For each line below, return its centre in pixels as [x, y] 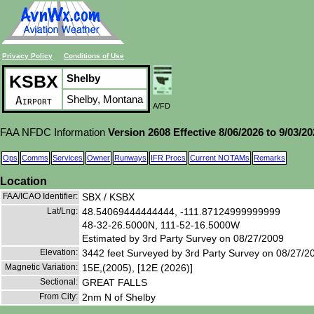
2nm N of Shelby [119, 297]
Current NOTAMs [220, 158]
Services [68, 158]
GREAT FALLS [115, 282]
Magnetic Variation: [41, 267]
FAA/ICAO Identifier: [40, 196]
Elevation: [59, 252]
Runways [130, 158]
